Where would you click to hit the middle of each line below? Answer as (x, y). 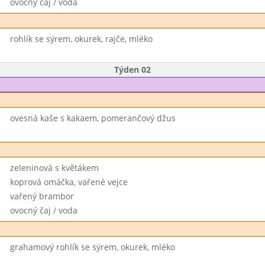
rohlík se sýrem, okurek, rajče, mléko (81, 39)
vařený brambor (42, 196)
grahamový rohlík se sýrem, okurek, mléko (92, 247)
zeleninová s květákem (54, 168)
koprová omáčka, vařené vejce (69, 182)
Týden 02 (132, 70)
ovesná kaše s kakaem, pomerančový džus (93, 118)
